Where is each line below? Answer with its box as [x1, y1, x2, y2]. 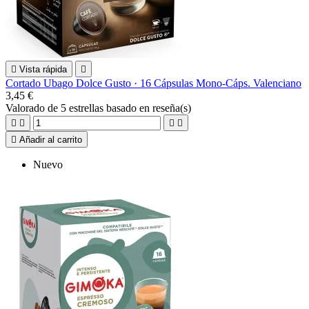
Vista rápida [19, 63, 67, 74]
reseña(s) [152, 101, 191, 114]
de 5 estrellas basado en [48, 101, 152, 114]
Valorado [6, 101, 48, 114]
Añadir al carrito [19, 134, 82, 145]
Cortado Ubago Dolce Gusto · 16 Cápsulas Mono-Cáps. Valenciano [6, 77, 301, 89]
